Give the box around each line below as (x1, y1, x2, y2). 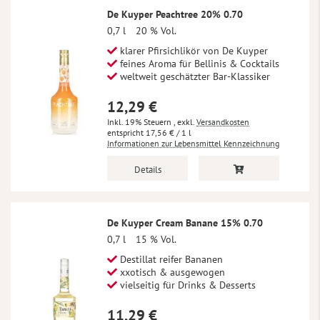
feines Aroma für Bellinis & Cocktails (117, 56, 279, 70)
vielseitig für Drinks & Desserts (117, 278, 256, 291)
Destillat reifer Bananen (117, 252, 223, 266)
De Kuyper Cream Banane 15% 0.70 (107, 216, 263, 229)
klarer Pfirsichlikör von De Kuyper (117, 44, 268, 57)
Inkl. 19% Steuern (107, 116, 174, 127)
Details (134, 163, 161, 176)
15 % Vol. (136, 232, 176, 246)
